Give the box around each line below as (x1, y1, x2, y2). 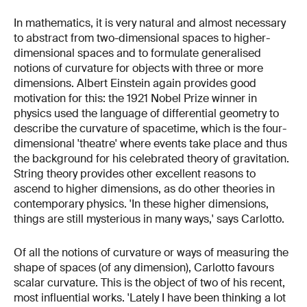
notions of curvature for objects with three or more (14, 60, 263, 75)
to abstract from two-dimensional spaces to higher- (14, 30, 270, 45)
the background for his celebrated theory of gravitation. (14, 151, 289, 166)
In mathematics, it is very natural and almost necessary (14, 15, 286, 30)
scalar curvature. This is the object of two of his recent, (14, 275, 285, 291)
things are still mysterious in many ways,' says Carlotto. (14, 211, 284, 226)
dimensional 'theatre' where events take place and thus (14, 136, 287, 151)
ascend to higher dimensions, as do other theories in (14, 181, 275, 196)
